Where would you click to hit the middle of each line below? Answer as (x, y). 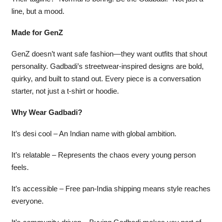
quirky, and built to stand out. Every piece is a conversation (106, 79)
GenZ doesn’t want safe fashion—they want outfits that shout (109, 54)
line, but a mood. (38, 12)
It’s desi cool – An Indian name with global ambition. (94, 134)
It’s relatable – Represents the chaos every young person (103, 155)
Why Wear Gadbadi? (47, 113)
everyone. (27, 201)
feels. (20, 168)
